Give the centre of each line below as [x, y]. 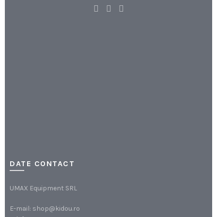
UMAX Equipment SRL [43, 188]
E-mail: [21, 209]
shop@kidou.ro [56, 209]
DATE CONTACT [42, 163]
